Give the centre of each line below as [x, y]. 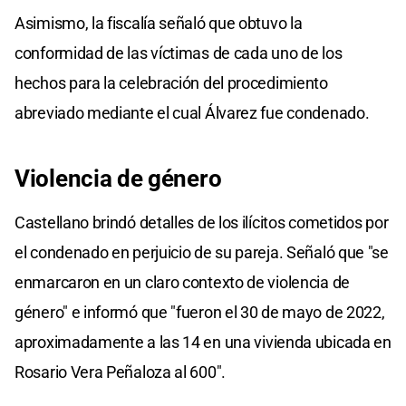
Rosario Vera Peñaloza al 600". [120, 372]
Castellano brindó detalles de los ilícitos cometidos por [202, 222]
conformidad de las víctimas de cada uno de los [179, 53]
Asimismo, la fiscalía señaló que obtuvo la [159, 23]
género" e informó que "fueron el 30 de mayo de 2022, [200, 312]
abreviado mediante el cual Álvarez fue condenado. [192, 112]
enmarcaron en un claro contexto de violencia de [182, 282]
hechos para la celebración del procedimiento [171, 82]
